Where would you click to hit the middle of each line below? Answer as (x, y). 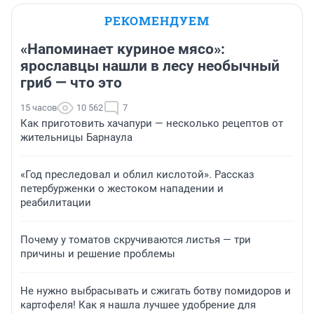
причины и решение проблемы (98, 253)
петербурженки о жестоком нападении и (122, 188)
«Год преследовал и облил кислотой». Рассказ (137, 174)
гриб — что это (71, 82)
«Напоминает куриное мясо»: (123, 49)
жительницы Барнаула (76, 137)
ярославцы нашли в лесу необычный (150, 66)
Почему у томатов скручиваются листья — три (136, 239)
